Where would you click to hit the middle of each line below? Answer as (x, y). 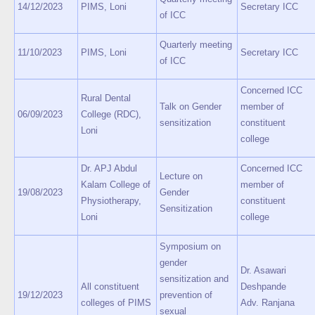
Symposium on (190, 246)
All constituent (110, 287)
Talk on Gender (191, 107)
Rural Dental (106, 98)
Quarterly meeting (196, 45)
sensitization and (194, 279)
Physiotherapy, (111, 201)
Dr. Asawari (263, 270)
